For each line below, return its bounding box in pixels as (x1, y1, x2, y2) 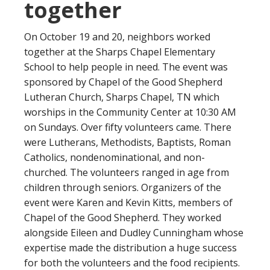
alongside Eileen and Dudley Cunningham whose (24, 226, 243, 239)
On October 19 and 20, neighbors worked (24, 30, 210, 43)
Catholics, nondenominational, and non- (24, 151, 205, 164)
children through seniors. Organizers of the (24, 181, 221, 194)
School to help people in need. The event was (24, 60, 228, 74)
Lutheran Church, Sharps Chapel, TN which (24, 90, 219, 104)
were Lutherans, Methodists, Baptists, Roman (24, 136, 231, 149)
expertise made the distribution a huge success (24, 241, 237, 254)
